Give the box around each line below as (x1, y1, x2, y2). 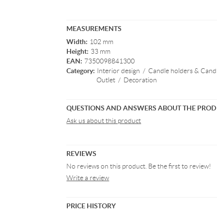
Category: (66, 66, 95, 75)
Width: (66, 37, 88, 46)
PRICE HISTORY (66, 201, 116, 210)
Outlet (96, 76, 116, 84)
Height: (66, 46, 89, 56)
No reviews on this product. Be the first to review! (66, 162, 212, 170)
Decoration (124, 76, 157, 84)
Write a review (66, 174, 109, 182)
